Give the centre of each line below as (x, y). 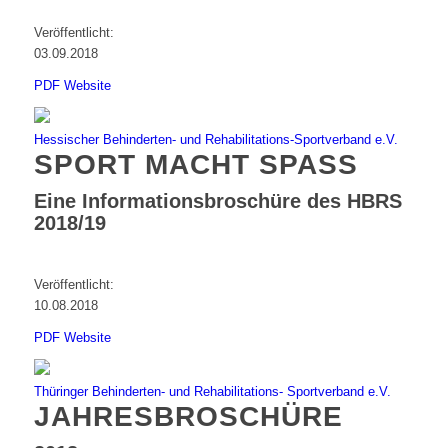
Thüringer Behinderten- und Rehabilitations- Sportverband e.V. (212, 392)
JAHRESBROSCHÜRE (188, 417)
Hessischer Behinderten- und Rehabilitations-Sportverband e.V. (215, 140)
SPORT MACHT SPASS (195, 165)
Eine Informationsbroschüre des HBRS (217, 201)
